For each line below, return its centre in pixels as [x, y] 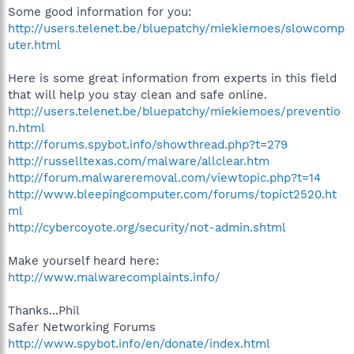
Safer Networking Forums [82, 327]
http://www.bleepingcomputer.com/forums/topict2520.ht [172, 194]
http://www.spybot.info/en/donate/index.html [139, 344]
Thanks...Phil [44, 311]
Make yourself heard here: [83, 261]
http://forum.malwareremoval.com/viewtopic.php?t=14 [164, 178]
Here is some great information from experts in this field [172, 78]
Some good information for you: [100, 12]
